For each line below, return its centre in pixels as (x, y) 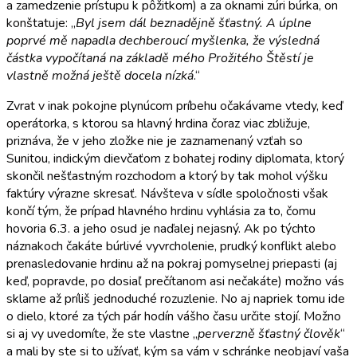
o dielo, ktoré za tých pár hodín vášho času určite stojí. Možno (174, 316)
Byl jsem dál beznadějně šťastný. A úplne (194, 23)
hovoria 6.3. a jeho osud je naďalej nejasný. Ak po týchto (161, 228)
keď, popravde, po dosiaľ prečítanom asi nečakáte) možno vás (175, 281)
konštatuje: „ (41, 23)
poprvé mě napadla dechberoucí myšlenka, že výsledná (163, 40)
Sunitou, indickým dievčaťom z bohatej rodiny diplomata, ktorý (175, 158)
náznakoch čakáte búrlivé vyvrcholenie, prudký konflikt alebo (171, 246)
